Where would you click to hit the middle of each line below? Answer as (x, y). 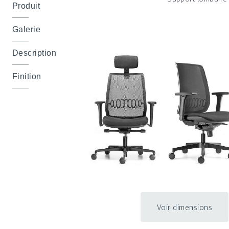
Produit (26, 6)
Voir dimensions (184, 207)
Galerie (27, 29)
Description (35, 53)
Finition (27, 76)
